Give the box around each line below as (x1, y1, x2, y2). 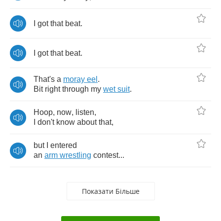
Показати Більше (81, 186, 140, 196)
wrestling (60, 151, 91, 159)
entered (50, 141, 77, 149)
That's (34, 75, 55, 83)
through (62, 85, 89, 93)
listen (75, 108, 94, 116)
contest (93, 151, 118, 159)
